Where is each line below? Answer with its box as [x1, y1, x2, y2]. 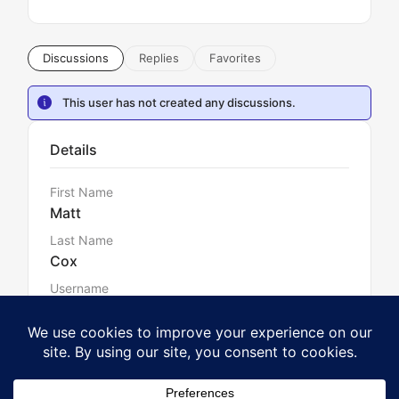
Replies [139, 51, 179, 65]
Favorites [209, 51, 261, 65]
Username [50, 281, 109, 296]
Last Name [50, 232, 113, 248]
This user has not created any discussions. [62, 95, 296, 110]
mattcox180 [50, 300, 131, 318]
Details [50, 141, 97, 159]
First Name [50, 184, 113, 199]
